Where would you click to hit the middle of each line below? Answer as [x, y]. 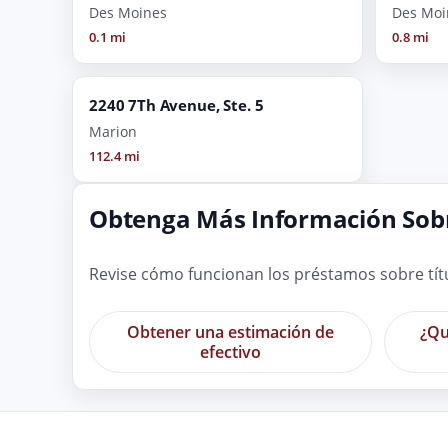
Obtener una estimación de [230, 331]
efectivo [230, 351]
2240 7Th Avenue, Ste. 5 [176, 104]
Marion [113, 131]
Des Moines [128, 12]
